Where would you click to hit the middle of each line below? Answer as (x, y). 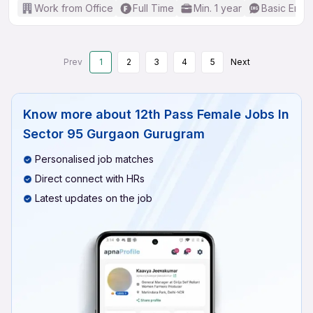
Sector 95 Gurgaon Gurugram (114, 134)
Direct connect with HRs (90, 179)
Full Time (153, 8)
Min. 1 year (218, 8)
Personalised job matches (94, 159)
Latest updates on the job (94, 198)
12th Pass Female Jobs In (212, 114)
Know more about (77, 114)
